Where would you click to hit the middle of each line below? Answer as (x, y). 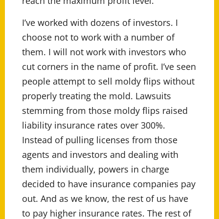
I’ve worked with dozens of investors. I (100, 23)
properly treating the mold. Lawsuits (97, 96)
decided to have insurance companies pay (109, 184)
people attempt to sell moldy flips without (108, 81)
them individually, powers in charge (96, 169)
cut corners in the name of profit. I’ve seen (109, 67)
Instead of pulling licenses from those (100, 140)
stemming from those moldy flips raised (105, 111)
